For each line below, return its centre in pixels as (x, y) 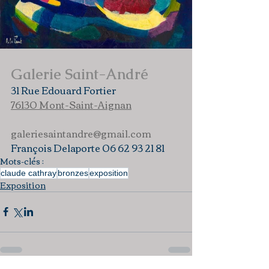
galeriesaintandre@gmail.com (81, 133)
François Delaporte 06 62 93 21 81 (88, 147)
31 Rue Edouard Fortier (63, 90)
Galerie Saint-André (80, 74)
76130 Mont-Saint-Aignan (71, 104)
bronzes (73, 173)
